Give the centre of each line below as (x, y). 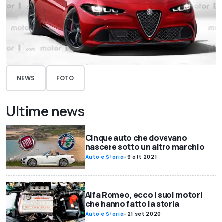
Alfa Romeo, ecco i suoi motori (144, 194)
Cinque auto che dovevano (136, 138)
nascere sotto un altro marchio (145, 147)
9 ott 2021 (142, 157)
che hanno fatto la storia (132, 203)
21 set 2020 (144, 214)
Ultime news (45, 111)
